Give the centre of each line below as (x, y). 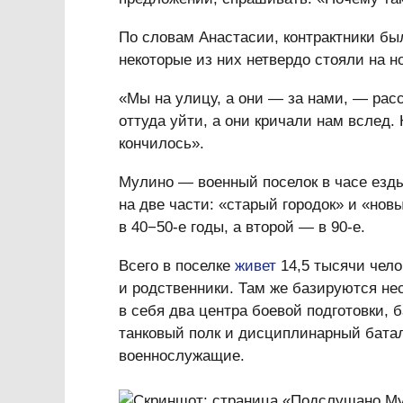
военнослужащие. (182, 356)
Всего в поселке (177, 266)
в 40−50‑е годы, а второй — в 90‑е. (242, 227)
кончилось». (161, 143)
